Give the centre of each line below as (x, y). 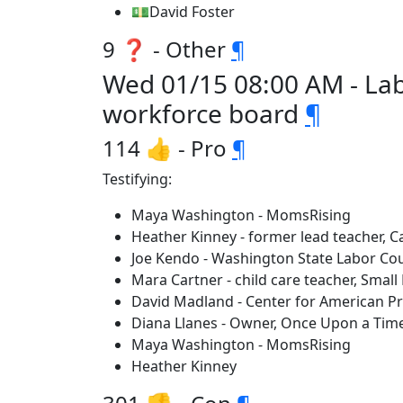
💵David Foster (183, 12)
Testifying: (137, 179)
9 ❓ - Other (167, 49)
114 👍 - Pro (167, 148)
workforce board (204, 113)
